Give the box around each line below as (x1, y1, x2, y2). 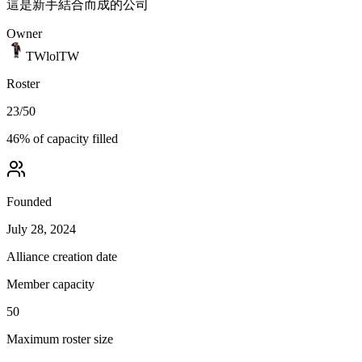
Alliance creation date (6, 249, 117, 263)
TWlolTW (26, 48, 79, 63)
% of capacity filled (19, 131, 118, 145)
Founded (6, 194, 52, 208)
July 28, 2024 (6, 221, 76, 236)
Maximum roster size (6, 331, 113, 346)
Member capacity (6, 276, 95, 291)
